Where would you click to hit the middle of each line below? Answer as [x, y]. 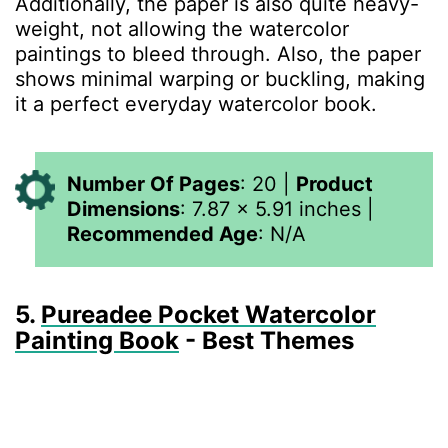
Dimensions [123, 209]
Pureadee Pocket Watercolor [208, 314]
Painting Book [97, 340]
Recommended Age [162, 234]
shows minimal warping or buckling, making [220, 79]
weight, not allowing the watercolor [182, 29]
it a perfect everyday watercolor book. [199, 104]
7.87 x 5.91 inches [276, 209]
